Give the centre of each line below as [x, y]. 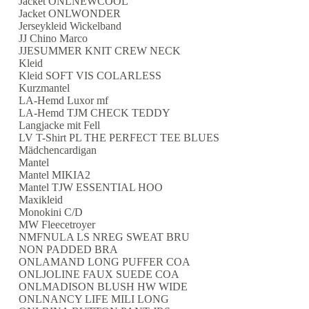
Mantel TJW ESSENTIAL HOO [90, 187]
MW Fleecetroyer [57, 224]
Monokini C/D [50, 212]
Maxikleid [40, 199]
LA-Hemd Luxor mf [63, 100]
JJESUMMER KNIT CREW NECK [99, 50]
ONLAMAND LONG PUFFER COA [104, 261]
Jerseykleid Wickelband [70, 26]
